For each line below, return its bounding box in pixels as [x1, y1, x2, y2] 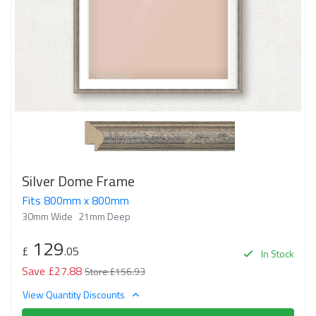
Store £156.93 [85, 263, 145, 279]
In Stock [259, 245, 294, 261]
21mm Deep [78, 208, 130, 224]
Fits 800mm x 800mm [22, 191, 129, 209]
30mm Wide [22, 208, 73, 224]
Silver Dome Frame [22, 169, 135, 192]
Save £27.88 [22, 262, 82, 279]
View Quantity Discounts [23, 287, 127, 302]
